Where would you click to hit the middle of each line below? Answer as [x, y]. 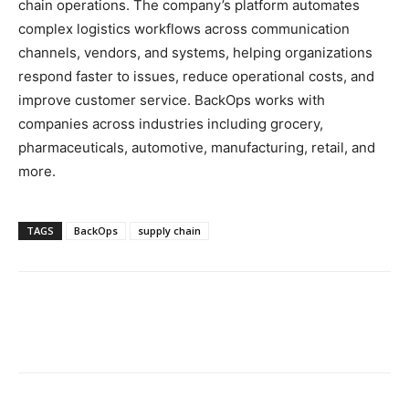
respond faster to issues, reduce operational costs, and [196, 76]
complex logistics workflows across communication [184, 28]
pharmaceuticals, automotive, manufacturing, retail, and [197, 147]
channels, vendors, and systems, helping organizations [195, 52]
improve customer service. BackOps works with [172, 100]
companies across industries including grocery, [171, 123]
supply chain [169, 230]
